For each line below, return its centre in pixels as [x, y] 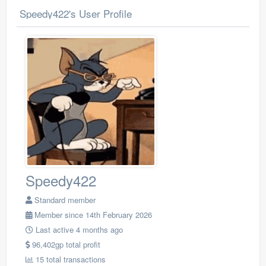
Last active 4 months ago [78, 229]
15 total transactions [69, 259]
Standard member [64, 200]
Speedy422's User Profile [76, 13]
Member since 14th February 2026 [92, 215]
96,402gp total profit [65, 244]
